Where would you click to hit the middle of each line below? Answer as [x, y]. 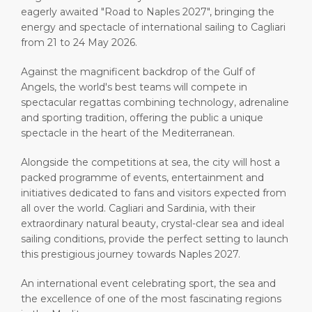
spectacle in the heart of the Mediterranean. [128, 133]
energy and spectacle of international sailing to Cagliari [153, 27]
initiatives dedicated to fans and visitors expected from [154, 193]
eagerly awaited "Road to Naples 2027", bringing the [148, 11]
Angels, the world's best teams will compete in [134, 87]
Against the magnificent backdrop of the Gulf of [138, 71]
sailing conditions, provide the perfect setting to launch [155, 239]
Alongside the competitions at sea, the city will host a [150, 162]
